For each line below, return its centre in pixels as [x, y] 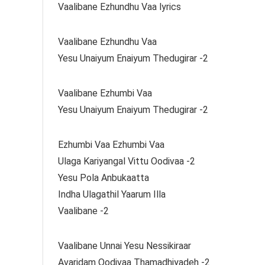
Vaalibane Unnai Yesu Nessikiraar [125, 245]
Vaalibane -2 [83, 211]
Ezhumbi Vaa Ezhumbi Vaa [111, 144]
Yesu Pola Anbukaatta [104, 177]
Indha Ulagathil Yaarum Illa [112, 194]
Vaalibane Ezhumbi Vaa [105, 93]
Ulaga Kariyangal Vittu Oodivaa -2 [127, 161]
